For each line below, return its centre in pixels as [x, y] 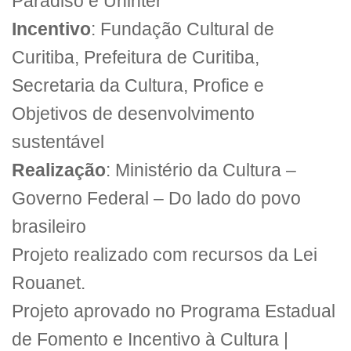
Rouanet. [49, 283]
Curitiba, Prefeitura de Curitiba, [136, 57]
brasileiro [49, 226]
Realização [59, 170]
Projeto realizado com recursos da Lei [165, 255]
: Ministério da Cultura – [201, 170]
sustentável [58, 142]
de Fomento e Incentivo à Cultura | [150, 339]
